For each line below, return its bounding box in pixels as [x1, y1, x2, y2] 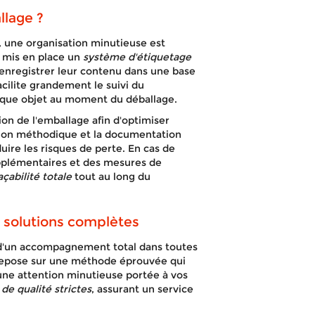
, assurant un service [91, 283, 193, 295]
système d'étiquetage [82, 51, 191, 63]
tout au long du [71, 170, 150, 183]
